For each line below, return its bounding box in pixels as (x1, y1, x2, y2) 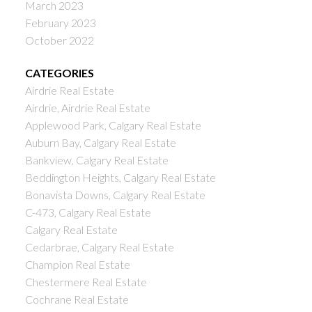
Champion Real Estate (24, 258, 130, 272)
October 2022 (24, 33, 94, 47)
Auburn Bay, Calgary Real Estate (24, 136, 176, 150)
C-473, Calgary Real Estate (24, 205, 151, 219)
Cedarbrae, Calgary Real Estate (24, 240, 174, 254)
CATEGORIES (24, 66, 94, 80)
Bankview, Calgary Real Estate (24, 153, 169, 167)
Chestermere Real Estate (24, 275, 147, 289)
